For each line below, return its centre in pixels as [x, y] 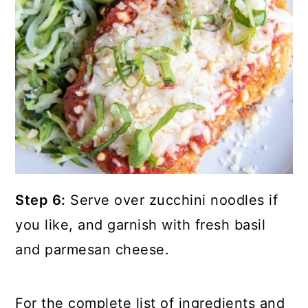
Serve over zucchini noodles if [172, 200]
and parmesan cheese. [92, 250]
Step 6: [41, 200]
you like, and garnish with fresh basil [141, 225]
